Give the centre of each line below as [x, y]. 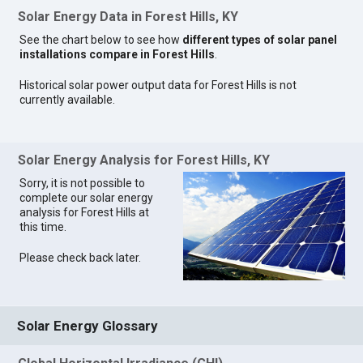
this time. [43, 227]
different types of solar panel [260, 39]
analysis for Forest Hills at [85, 213]
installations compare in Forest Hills [117, 54]
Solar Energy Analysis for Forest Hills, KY [144, 160]
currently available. [68, 99]
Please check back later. [81, 258]
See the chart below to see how [101, 39]
